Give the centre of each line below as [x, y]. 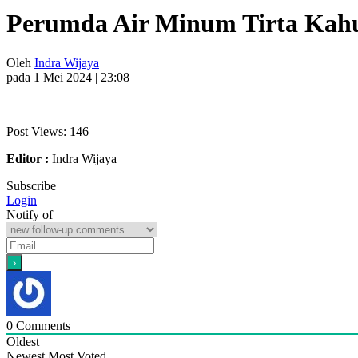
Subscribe [31, 185]
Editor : [28, 158]
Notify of [30, 214]
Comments [42, 325]
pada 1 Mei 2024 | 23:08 [68, 77]
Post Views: [36, 131]
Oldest [23, 341]
